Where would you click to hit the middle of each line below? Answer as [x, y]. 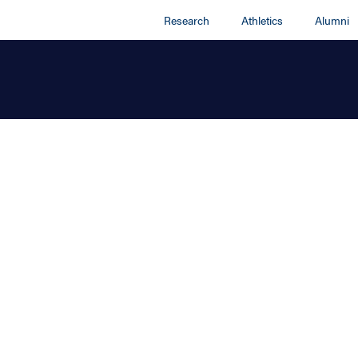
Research [187, 20]
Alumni [332, 20]
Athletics [263, 20]
